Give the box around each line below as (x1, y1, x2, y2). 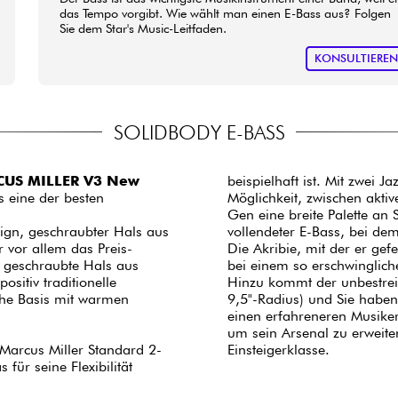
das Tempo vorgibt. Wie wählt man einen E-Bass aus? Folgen (60, 4, 392, 20)
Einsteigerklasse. (227, 341, 330, 359)
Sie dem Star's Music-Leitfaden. (60, 20, 227, 36)
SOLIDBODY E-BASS (113, 119, 285, 144)
